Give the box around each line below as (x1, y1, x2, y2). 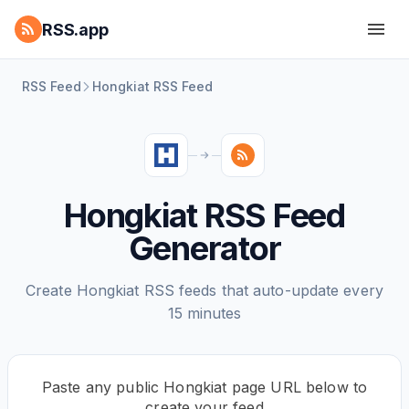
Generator (128, 228, 281, 268)
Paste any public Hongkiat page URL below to (41, 378, 368, 396)
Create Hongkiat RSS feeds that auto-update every (26, 281, 383, 299)
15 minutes (167, 304, 242, 322)
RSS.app (42, 19, 109, 39)
